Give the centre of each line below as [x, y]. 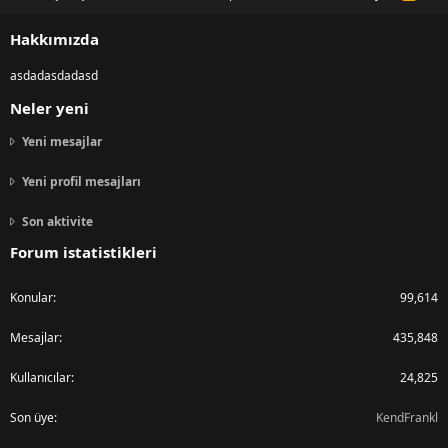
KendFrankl [407, 418]
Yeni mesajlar [62, 142]
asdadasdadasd [54, 76]
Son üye [32, 418]
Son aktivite [57, 222]
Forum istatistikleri [83, 252]
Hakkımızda [54, 39]
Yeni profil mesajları [81, 182]
